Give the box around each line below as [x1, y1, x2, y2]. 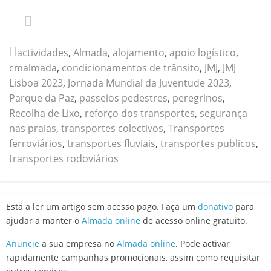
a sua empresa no [39, 237, 117, 249]
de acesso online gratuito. [140, 214, 247, 226]
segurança [200, 106, 247, 120]
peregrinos [172, 91, 223, 105]
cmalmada [9, 60, 57, 74]
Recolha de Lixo [9, 106, 80, 120]
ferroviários [9, 136, 62, 150]
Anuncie [6, 237, 39, 249]
